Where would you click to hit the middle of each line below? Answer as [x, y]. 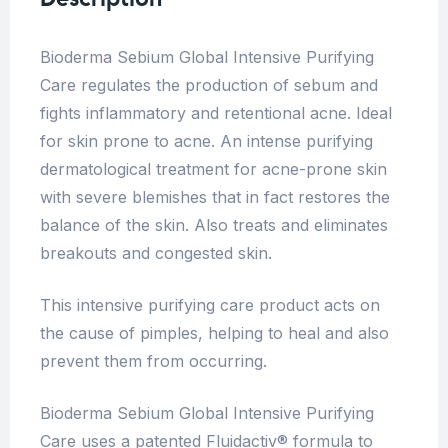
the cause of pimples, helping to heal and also [214, 333]
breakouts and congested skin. [156, 253]
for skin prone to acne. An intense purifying [206, 141]
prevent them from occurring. [153, 361]
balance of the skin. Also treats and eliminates [214, 225]
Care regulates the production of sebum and [209, 85]
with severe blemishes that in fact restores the [215, 197]
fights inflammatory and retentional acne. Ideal [216, 113]
